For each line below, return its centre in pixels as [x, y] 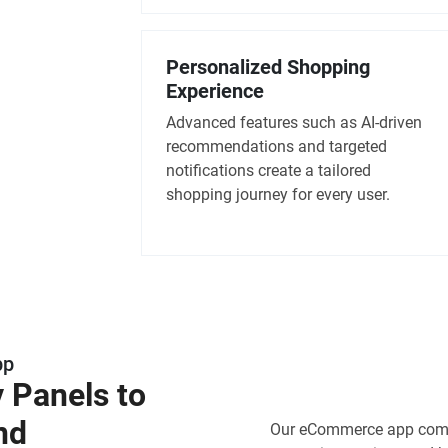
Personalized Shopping [268, 67]
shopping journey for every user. [278, 195]
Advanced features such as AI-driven [294, 123]
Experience [215, 91]
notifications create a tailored [268, 171]
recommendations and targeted [276, 147]
